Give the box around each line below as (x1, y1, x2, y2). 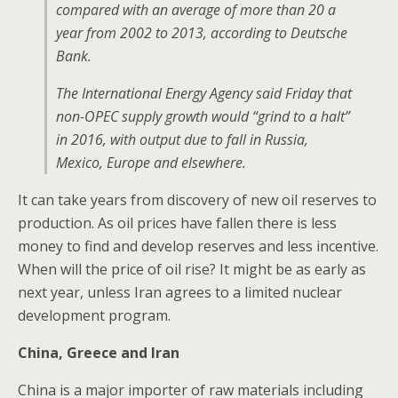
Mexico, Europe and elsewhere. (56, 153, 246, 172)
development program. (18, 306, 171, 325)
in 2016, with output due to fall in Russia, (56, 130, 308, 149)
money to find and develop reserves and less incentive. (18, 236, 378, 256)
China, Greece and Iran (18, 343, 179, 362)
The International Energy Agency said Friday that (56, 84, 352, 103)
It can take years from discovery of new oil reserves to (18, 190, 377, 210)
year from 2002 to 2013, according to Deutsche (56, 23, 347, 43)
